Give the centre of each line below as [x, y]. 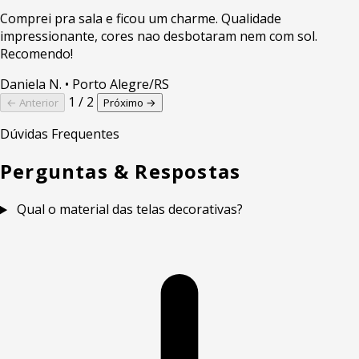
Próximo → [130, 102]
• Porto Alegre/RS [117, 84]
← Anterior [32, 102]
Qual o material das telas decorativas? [129, 210]
